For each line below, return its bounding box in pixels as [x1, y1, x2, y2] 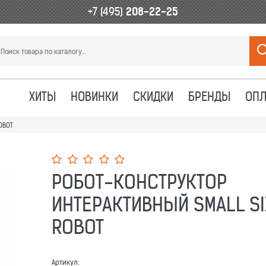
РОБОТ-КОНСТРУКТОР [51, 169, 227, 194]
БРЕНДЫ [188, 88, 230, 104]
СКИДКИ [132, 88, 173, 104]
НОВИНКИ [70, 88, 118, 104]
